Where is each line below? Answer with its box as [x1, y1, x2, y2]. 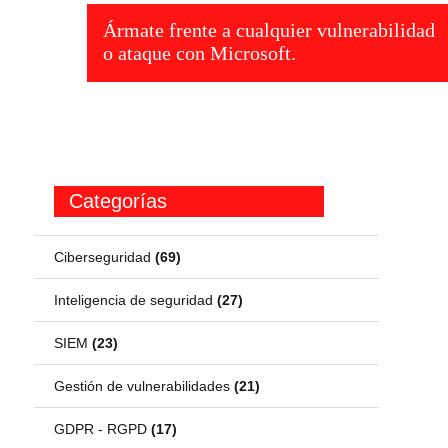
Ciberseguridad [54, 248, 156, 265]
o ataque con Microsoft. [103, 41, 296, 64]
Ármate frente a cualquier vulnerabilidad [103, 18, 435, 41]
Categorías [69, 189, 168, 212]
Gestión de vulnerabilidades [54, 377, 235, 394]
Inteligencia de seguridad [54, 291, 218, 308]
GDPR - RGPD [54, 420, 152, 437]
